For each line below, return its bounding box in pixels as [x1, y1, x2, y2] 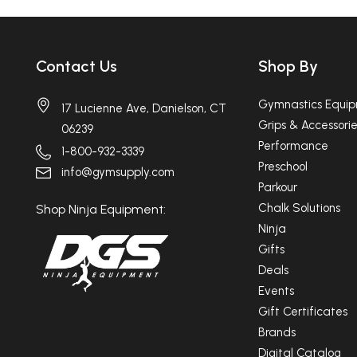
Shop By [257, 56, 318, 76]
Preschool [257, 159, 308, 174]
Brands [257, 324, 296, 339]
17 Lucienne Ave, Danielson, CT [61, 100, 226, 116]
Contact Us [36, 56, 117, 76]
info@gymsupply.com [61, 164, 175, 179]
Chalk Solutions [257, 200, 340, 215]
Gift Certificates [257, 304, 347, 319]
